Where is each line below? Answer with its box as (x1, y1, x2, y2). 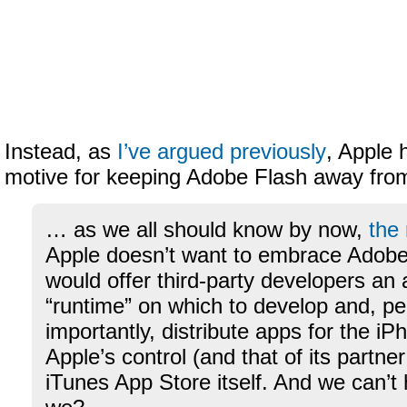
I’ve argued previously (117, 140, 326, 164)
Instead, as (5, 140, 117, 164)
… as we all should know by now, (45, 218, 369, 242)
